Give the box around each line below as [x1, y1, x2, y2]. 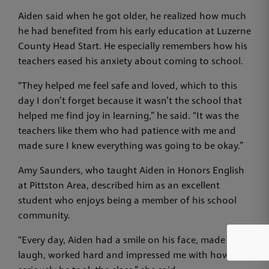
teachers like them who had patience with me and [18, 127, 236, 137]
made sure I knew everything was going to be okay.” [18, 142, 248, 152]
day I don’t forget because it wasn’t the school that [18, 97, 242, 107]
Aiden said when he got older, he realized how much [18, 12, 246, 22]
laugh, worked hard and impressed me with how [18, 251, 229, 261]
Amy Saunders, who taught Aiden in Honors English [18, 166, 244, 177]
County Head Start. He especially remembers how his [18, 42, 247, 52]
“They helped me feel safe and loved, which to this [18, 82, 237, 92]
